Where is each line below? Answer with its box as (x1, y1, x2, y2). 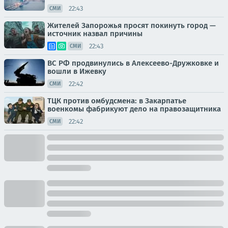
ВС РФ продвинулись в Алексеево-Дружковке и (47, 59, 219, 68)
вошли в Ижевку (47, 67, 106, 76)
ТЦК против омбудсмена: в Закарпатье (47, 96, 186, 105)
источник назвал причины (47, 29, 142, 38)
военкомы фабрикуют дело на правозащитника (47, 104, 221, 113)
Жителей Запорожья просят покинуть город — (47, 21, 216, 30)
